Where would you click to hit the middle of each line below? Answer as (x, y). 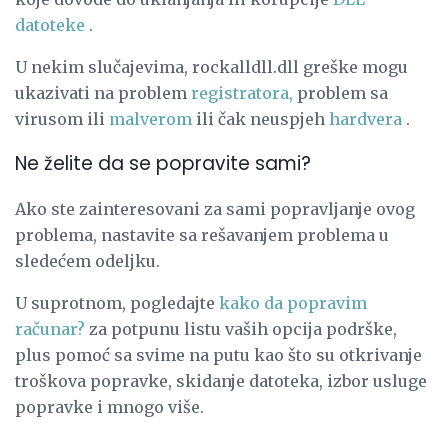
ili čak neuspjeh (260, 119)
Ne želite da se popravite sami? (163, 164)
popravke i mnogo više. (109, 406)
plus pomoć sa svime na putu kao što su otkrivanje (218, 354)
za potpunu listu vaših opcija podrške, (241, 328)
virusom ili (62, 119)
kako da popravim (293, 302)
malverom (150, 119)
